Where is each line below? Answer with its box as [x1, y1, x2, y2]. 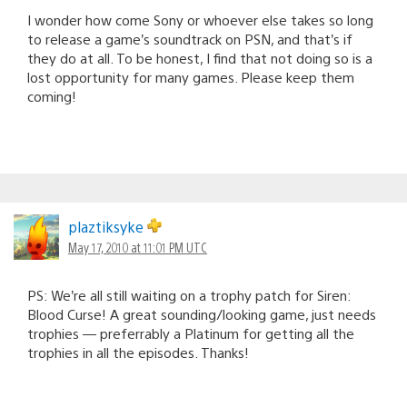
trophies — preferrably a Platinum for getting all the [27, 323, 354, 342]
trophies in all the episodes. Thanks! [27, 342, 249, 361]
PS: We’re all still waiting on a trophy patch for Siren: [27, 285, 351, 303]
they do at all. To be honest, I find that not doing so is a [27, 48, 372, 66]
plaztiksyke [68, 216, 147, 236]
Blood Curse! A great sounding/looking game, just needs [27, 304, 376, 323]
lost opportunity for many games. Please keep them [27, 67, 354, 85]
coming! [27, 86, 76, 104]
